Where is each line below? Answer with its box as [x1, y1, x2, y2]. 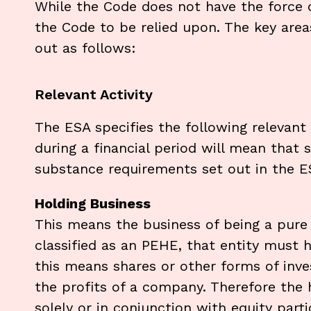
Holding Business [35, 194, 151, 212]
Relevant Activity [35, 85, 153, 103]
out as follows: [35, 39, 136, 56]
